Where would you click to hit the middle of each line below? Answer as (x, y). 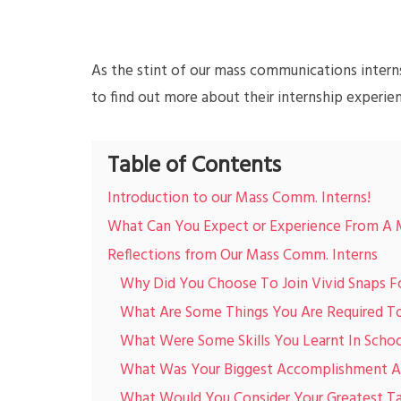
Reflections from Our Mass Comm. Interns (243, 256)
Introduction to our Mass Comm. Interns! (239, 198)
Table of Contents (194, 166)
